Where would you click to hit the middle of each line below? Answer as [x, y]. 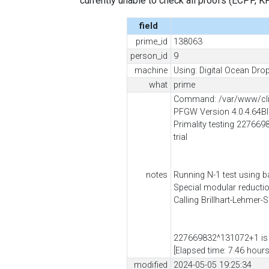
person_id [149, 56]
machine [151, 70]
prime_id [151, 41]
